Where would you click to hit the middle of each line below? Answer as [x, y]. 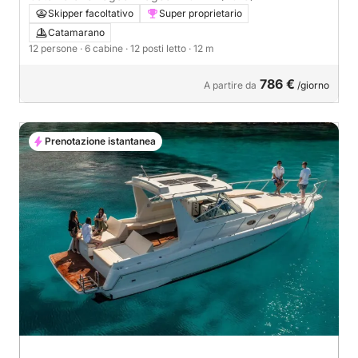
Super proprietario [201, 14]
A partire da [230, 86]
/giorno [312, 86]
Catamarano [76, 33]
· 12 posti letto [157, 49]
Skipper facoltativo [91, 14]
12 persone [54, 49]
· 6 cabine [103, 49]
